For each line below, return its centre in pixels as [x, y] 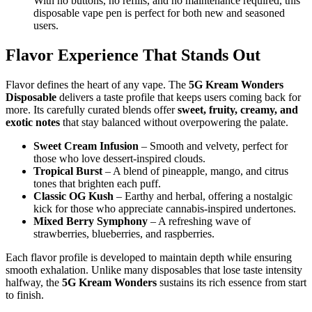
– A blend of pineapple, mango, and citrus [195, 171]
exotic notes [33, 123]
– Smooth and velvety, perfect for [213, 146]
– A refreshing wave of [199, 221]
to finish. [25, 295]
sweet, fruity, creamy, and [238, 110]
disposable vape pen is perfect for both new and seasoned [159, 13]
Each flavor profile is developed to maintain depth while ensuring [149, 258]
